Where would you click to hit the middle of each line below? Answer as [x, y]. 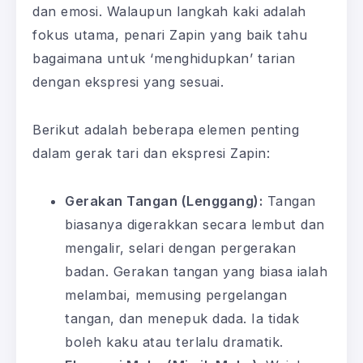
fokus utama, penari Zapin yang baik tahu [170, 34]
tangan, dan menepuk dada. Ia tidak [182, 318]
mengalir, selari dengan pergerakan [180, 248]
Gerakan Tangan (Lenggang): [164, 201]
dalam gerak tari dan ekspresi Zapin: [151, 153]
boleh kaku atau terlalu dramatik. [174, 342]
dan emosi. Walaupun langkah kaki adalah [169, 11]
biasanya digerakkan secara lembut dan [195, 224]
